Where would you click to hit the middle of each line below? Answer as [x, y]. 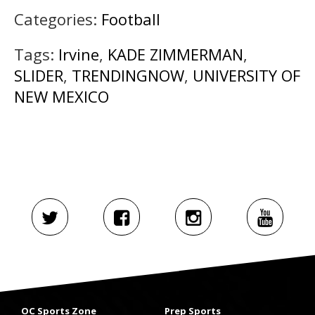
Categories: [58, 19]
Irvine [79, 54]
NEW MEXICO [62, 97]
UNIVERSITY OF [246, 76]
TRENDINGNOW [128, 76]
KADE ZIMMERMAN [175, 54]
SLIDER [39, 76]
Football [131, 19]
